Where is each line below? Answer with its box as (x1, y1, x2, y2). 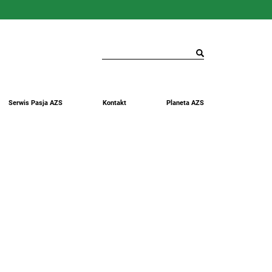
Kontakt (103, 99, 127, 107)
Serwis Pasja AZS (8, 99, 63, 107)
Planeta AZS (166, 99, 204, 107)
